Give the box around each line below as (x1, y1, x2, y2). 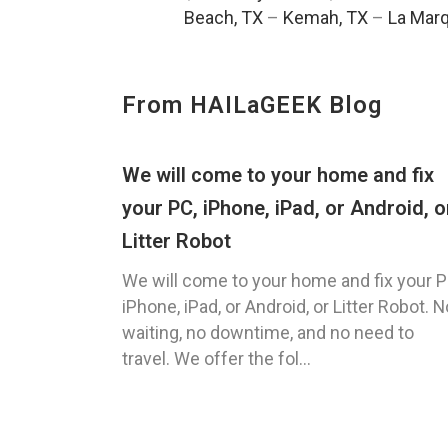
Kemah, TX (283, 7, 368, 29)
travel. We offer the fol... (122, 348, 311, 370)
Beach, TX (184, 7, 263, 29)
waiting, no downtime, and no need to (122, 322, 414, 344)
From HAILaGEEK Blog (122, 91, 382, 120)
